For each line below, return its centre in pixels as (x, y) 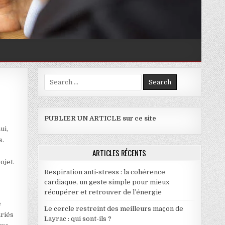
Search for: (61, 78)
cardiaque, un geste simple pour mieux (106, 182)
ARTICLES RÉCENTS (120, 152)
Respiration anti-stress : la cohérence (104, 172)
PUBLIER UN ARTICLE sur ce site (100, 118)
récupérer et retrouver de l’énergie (103, 192)
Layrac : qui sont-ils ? (78, 218)
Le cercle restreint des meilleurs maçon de (114, 208)
